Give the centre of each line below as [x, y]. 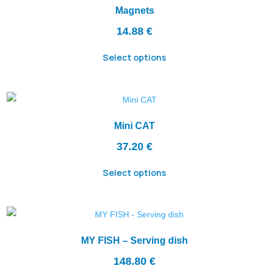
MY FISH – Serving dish [134, 241]
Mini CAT [134, 125]
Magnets [134, 11]
